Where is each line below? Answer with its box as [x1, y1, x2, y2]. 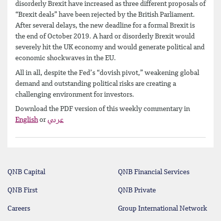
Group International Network [118, 205, 207, 212]
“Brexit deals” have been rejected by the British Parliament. [15, 11, 195, 18]
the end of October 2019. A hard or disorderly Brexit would [15, 33, 195, 40]
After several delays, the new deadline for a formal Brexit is [15, 22, 195, 29]
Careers [7, 205, 30, 212]
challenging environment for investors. [15, 91, 134, 98]
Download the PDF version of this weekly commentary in [15, 106, 191, 112]
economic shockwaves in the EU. [15, 55, 116, 62]
